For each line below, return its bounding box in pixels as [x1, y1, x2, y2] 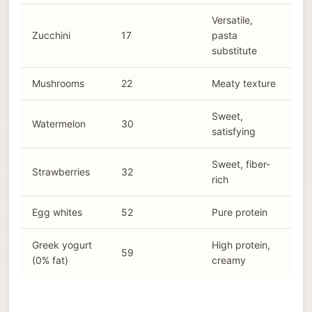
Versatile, [212, 14, 253, 26]
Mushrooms [32, 77, 84, 90]
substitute [212, 45, 257, 57]
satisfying [212, 125, 256, 138]
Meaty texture [212, 77, 276, 90]
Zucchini [32, 29, 70, 42]
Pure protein [212, 206, 267, 219]
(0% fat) [32, 254, 68, 267]
